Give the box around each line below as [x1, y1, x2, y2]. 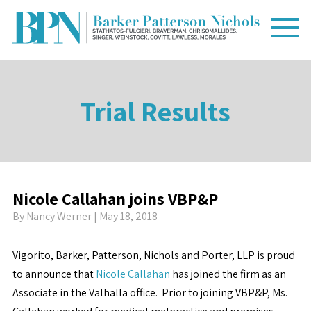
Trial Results [81, 93, 230, 129]
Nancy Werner [26, 209, 92, 224]
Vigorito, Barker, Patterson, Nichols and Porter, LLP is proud [12, 248, 295, 262]
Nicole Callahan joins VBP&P [12, 187, 218, 210]
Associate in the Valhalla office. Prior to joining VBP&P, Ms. [12, 285, 287, 300]
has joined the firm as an [169, 267, 286, 281]
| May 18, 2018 [91, 209, 158, 224]
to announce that [12, 267, 96, 281]
